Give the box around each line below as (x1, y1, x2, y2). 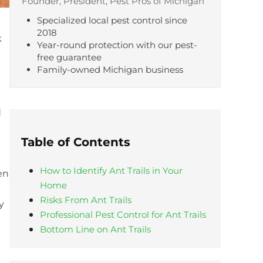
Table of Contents (21, 135, 130, 150)
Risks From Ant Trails (39, 194, 131, 206)
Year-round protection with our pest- (37, 39, 198, 51)
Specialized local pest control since (37, 15, 188, 26)
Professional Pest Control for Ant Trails (39, 209, 206, 221)
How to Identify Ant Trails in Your (39, 165, 183, 177)
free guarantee (37, 52, 102, 63)
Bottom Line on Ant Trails (39, 224, 151, 235)
